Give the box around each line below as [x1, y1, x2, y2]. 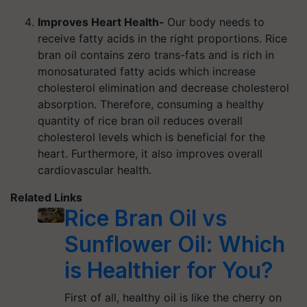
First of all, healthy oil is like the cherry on [64, 291, 282, 304]
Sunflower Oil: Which [64, 231, 285, 258]
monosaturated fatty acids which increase [38, 64, 256, 78]
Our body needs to [167, 15, 265, 29]
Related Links [10, 191, 82, 204]
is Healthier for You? [64, 257, 273, 284]
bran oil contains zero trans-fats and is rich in [38, 48, 274, 62]
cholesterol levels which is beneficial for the [38, 130, 265, 144]
